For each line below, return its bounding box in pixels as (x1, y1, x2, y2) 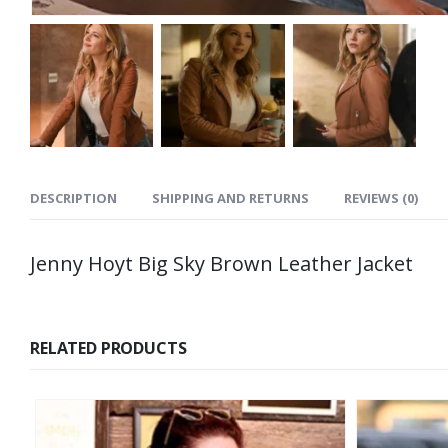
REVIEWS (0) (344, 189, 418, 208)
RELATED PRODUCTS (30, 337, 187, 360)
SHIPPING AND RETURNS (152, 189, 309, 208)
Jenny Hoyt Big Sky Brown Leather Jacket (30, 250, 413, 278)
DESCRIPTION (30, 189, 117, 208)
